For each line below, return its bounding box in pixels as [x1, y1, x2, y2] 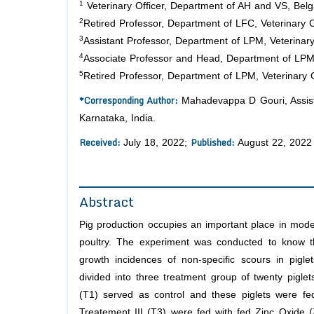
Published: [191, 135, 235, 151]
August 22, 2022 [235, 137, 312, 149]
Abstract [79, 191, 134, 213]
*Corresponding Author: [79, 93, 179, 109]
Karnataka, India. [79, 113, 156, 124]
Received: [79, 135, 123, 151]
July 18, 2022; [123, 137, 191, 149]
